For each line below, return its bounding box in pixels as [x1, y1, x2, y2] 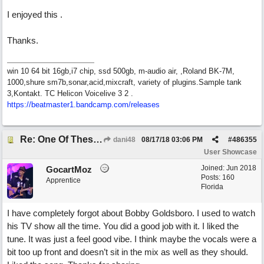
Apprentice [46, 176, 81, 184]
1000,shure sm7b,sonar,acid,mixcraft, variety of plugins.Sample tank [7, 78, 242, 87]
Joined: [201, 164, 226, 172]
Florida [201, 183, 223, 191]
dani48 [111, 136, 136, 144]
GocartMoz [46, 164, 92, 174]
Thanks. [7, 35, 38, 45]
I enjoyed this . [7, 9, 62, 19]
